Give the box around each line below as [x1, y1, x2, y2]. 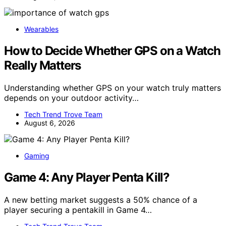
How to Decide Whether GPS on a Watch [4, 43, 220, 58]
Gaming [24, 151, 49, 160]
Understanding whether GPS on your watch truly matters [4, 82, 221, 93]
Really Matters [4, 58, 81, 73]
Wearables [24, 24, 59, 33]
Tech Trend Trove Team [24, 109, 102, 119]
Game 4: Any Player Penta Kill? [4, 169, 169, 185]
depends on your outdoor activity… [4, 92, 139, 103]
